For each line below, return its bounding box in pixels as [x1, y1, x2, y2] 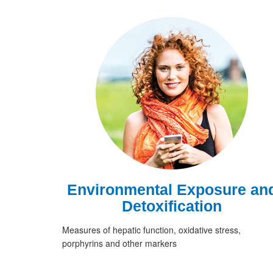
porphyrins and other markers [62, 237, 177, 250]
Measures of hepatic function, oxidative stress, [62, 224, 241, 236]
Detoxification [122, 197, 222, 215]
